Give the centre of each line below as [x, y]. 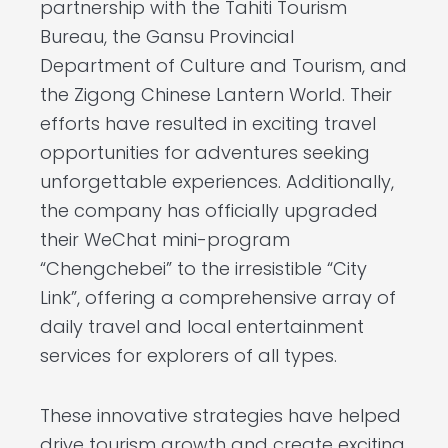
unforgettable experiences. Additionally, [217, 181]
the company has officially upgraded [209, 210]
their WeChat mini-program [165, 239]
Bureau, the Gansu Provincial [167, 36]
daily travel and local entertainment [202, 326]
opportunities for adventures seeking [205, 152]
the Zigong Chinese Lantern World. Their [216, 94]
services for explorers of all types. [188, 355]
